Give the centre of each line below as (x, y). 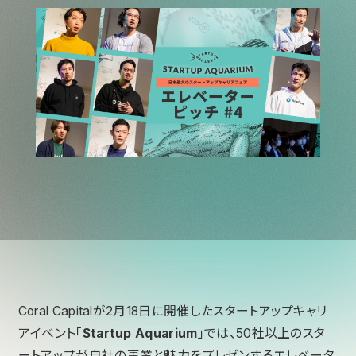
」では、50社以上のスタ (261, 333)
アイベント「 (50, 333)
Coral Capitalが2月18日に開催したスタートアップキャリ (172, 311)
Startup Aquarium (140, 333)
